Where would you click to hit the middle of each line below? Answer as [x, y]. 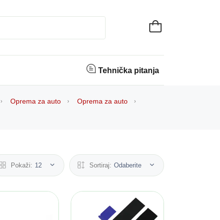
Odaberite [129, 165]
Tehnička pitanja [129, 71]
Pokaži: [22, 165]
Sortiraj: [100, 165]
